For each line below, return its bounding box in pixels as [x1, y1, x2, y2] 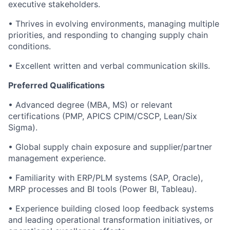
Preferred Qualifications [8, 80, 105, 90]
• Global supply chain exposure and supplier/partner [8, 142, 212, 152]
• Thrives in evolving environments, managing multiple [8, 18, 219, 29]
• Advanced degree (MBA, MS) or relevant [8, 100, 172, 110]
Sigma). [8, 122, 37, 132]
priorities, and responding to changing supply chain [8, 30, 208, 40]
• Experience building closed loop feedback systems [8, 203, 214, 214]
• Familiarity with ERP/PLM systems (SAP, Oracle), [8, 172, 203, 183]
